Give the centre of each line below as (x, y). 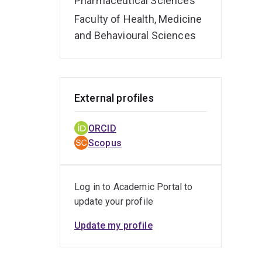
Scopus (105, 143)
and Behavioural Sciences (135, 36)
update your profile (114, 202)
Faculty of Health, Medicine (138, 19)
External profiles (114, 98)
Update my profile (113, 226)
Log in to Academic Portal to (134, 187)
